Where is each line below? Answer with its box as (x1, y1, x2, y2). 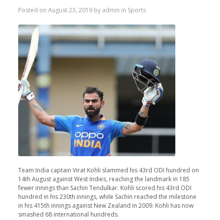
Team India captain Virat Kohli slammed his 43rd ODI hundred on (18, 166, 199, 175)
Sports (127, 6, 146, 15)
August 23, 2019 (48, 6, 92, 15)
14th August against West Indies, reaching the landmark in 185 (18, 175, 190, 184)
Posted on (18, 6, 48, 15)
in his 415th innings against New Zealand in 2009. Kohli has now (18, 201, 193, 210)
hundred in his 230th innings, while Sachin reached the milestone (18, 192, 196, 201)
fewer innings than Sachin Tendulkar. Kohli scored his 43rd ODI (18, 184, 192, 192)
